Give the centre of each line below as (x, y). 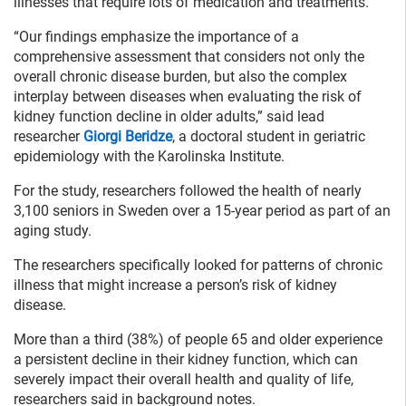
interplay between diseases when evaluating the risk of (188, 97)
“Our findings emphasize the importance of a (156, 37)
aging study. (53, 231)
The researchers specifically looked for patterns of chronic (198, 266)
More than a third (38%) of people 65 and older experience (198, 340)
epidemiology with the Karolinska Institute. (149, 157)
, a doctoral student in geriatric (269, 137)
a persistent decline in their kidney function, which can (186, 360)
